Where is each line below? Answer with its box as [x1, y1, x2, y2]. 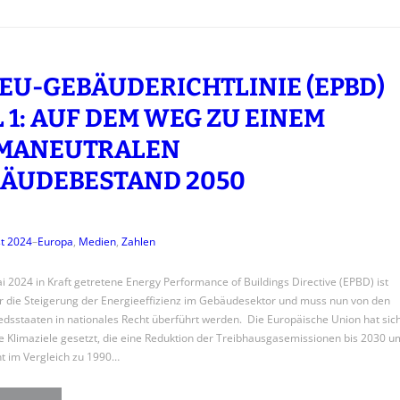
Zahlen [121, 233, 155, 249]
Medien [78, 233, 116, 249]
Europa [37, 233, 73, 249]
